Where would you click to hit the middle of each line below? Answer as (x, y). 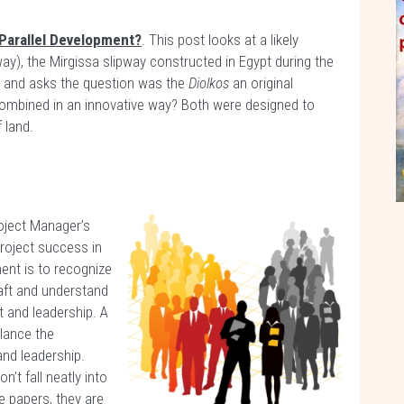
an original (263, 83)
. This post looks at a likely (220, 40)
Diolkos (211, 83)
